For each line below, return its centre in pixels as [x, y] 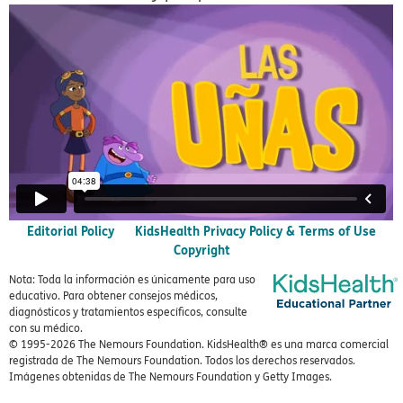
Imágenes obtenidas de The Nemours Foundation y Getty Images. [170, 376]
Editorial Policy [71, 230]
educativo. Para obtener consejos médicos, [113, 296]
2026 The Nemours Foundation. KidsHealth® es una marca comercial [219, 344]
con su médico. [46, 328]
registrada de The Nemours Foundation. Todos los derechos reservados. [182, 360]
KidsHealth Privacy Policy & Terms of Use [255, 230]
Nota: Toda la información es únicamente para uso [132, 279]
